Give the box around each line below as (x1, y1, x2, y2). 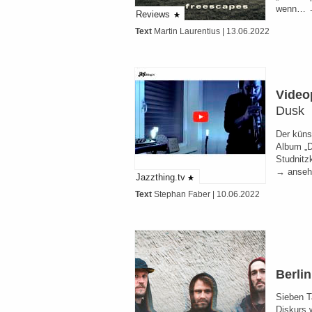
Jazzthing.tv (136, 172, 185, 182)
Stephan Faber (154, 189, 210, 199)
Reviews (136, 9, 170, 19)
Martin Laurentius (154, 26, 220, 36)
